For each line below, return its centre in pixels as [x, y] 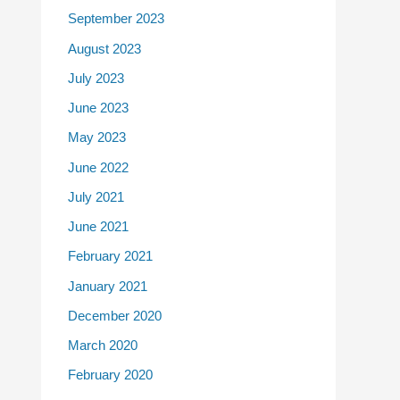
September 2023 [116, 19]
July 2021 [96, 196]
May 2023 [97, 137]
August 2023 [104, 48]
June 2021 [98, 227]
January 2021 [108, 286]
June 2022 [98, 167]
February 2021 [110, 256]
